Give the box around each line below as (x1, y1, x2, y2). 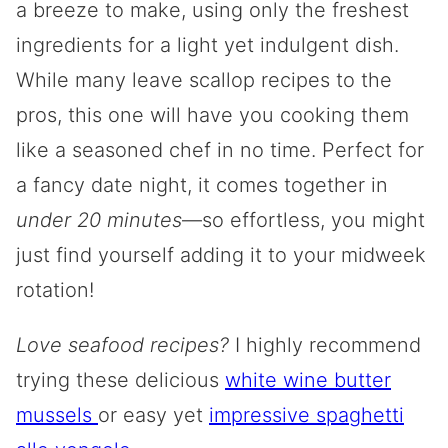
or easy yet (98, 403, 209, 427)
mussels (16, 403, 98, 427)
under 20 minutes (16, 208, 182, 232)
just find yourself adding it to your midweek (16, 243, 426, 267)
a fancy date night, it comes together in (16, 173, 388, 197)
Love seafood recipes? (16, 333, 235, 357)
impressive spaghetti (209, 403, 404, 427)
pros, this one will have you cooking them (16, 103, 409, 127)
